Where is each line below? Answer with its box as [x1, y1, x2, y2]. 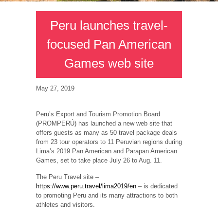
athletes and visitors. [36, 201, 95, 209]
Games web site [64, 56, 154, 71]
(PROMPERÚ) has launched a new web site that [36, 119, 172, 127]
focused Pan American [47, 37, 171, 52]
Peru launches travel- [50, 18, 168, 33]
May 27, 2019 [36, 85, 74, 92]
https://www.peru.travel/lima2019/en [36, 182, 136, 190]
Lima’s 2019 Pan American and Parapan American [36, 147, 177, 155]
